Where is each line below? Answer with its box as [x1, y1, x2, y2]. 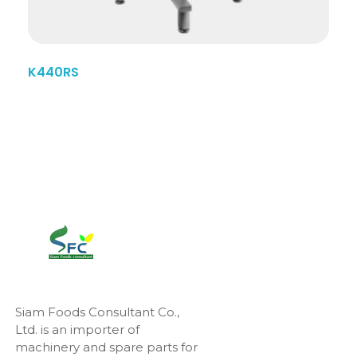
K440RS [28, 63, 79, 82]
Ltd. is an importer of [14, 322, 139, 338]
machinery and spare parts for [14, 339, 198, 355]
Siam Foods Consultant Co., [14, 304, 179, 320]
